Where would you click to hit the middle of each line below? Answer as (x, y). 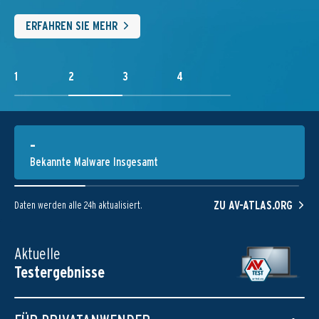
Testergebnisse (59, 272)
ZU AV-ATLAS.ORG (253, 205)
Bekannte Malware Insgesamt (94, 162)
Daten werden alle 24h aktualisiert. (78, 205)
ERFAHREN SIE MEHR (72, 26)
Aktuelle (37, 253)
